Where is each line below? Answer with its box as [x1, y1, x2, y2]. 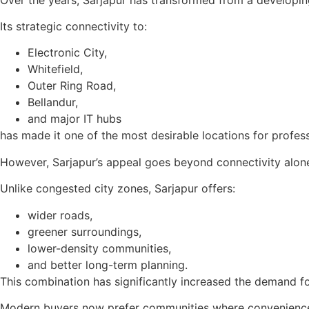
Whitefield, [28, 62, 83, 77]
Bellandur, [28, 95, 78, 110]
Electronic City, [28, 46, 107, 60]
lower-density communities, [28, 241, 171, 255]
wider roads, [28, 208, 92, 222]
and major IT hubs [28, 112, 121, 126]
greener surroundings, [28, 224, 141, 239]
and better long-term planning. [28, 257, 188, 272]
